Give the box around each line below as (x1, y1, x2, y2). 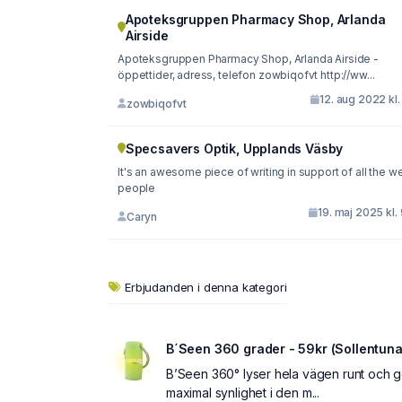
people (118, 181, 156, 195)
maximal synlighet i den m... (166, 385, 320, 400)
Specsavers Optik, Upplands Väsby (125, 141, 344, 156)
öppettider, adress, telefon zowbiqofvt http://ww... (118, 68, 375, 82)
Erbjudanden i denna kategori (125, 280, 287, 294)
